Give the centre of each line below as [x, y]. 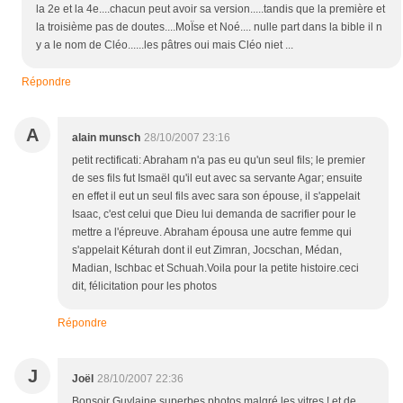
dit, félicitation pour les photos [144, 287]
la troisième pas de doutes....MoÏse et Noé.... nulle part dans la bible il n [209, 27]
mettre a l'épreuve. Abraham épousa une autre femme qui [212, 233]
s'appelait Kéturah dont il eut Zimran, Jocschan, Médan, [207, 251]
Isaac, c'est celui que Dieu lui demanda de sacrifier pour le [214, 215]
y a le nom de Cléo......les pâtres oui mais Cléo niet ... [165, 45]
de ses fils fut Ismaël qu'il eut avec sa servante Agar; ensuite [217, 179]
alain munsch [106, 138]
